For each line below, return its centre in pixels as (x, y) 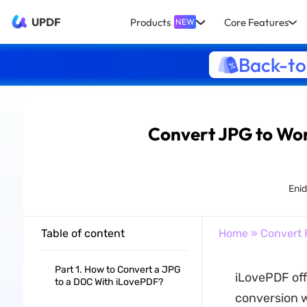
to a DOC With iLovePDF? (109, 282)
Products (151, 22)
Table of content (83, 233)
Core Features (256, 22)
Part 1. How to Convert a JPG (118, 270)
